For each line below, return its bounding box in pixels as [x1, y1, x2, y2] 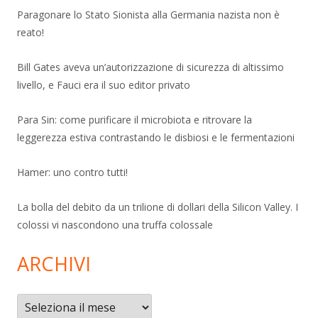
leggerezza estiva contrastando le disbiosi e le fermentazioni [17, 131, 295, 145]
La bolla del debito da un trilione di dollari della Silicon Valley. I [17, 200, 298, 214]
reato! [17, 26, 44, 40]
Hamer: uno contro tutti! [17, 165, 128, 180]
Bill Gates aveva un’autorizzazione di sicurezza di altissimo [17, 60, 284, 75]
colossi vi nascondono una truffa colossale [17, 218, 213, 232]
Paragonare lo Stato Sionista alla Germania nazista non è [17, 8, 280, 22]
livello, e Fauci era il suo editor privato [17, 78, 190, 92]
